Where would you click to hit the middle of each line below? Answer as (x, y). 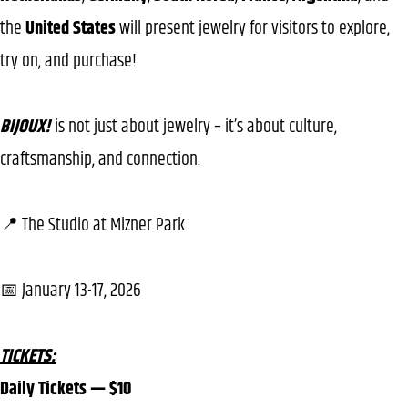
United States (71, 28)
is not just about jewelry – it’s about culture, (194, 127)
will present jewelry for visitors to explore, (253, 28)
